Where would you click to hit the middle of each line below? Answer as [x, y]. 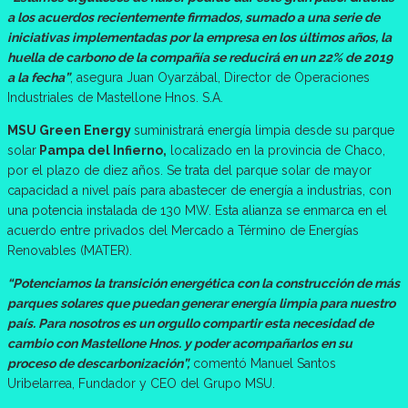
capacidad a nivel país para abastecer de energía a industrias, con [199, 191]
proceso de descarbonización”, [98, 364]
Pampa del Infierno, [102, 151]
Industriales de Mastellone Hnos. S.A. [115, 98]
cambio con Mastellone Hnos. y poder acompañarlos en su [180, 344]
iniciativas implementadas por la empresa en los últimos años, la [199, 38]
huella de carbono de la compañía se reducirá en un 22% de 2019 [200, 58]
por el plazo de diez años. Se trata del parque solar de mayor [189, 171]
